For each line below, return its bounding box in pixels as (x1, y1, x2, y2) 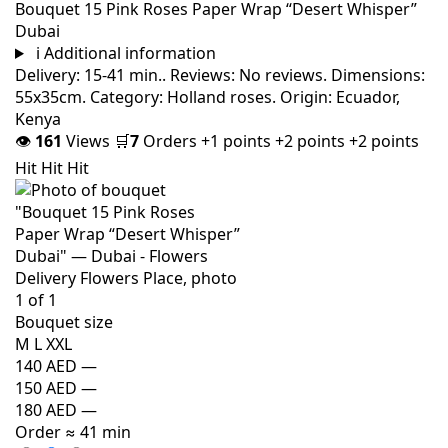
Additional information (43, 41, 216, 64)
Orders (143, 129, 197, 152)
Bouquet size (15, 310, 113, 333)
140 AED (15, 354, 77, 377)
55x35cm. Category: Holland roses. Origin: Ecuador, (15, 85, 400, 108)
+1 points (201, 129, 275, 152)
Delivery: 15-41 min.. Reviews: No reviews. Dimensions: (15, 63, 425, 86)
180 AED (15, 398, 77, 421)
